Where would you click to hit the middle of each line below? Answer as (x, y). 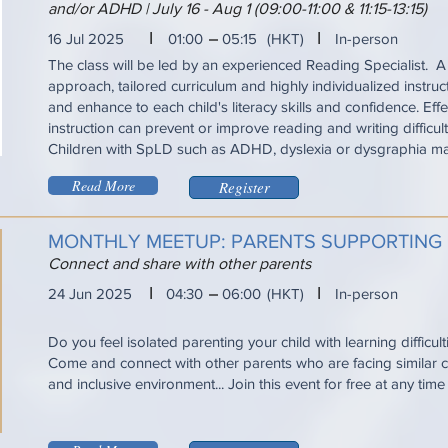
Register (244, 187)
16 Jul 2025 (86, 38)
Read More (103, 185)
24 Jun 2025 (90, 293)
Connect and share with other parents (179, 263)
